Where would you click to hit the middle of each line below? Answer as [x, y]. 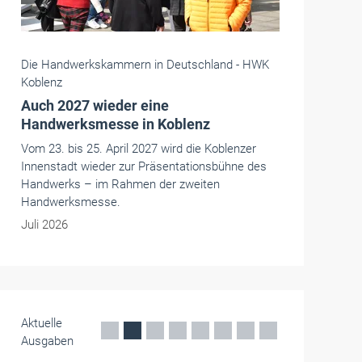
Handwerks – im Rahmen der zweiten [120, 184]
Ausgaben [47, 341]
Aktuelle [42, 323]
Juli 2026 [44, 225]
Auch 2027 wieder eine [95, 105]
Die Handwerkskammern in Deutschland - [132, 65]
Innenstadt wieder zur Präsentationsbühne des [144, 166]
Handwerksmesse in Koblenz [116, 124]
